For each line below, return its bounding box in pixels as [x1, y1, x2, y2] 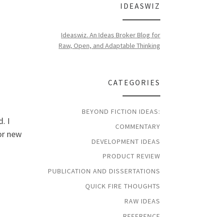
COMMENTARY [115, 122, 160, 131]
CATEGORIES [108, 77, 160, 87]
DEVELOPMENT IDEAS [92, 137, 160, 146]
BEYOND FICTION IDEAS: [82, 107, 160, 116]
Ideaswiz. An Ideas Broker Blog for [61, 31, 160, 40]
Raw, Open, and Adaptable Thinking [59, 41, 160, 50]
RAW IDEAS [124, 197, 160, 206]
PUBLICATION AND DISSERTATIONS [48, 167, 160, 176]
